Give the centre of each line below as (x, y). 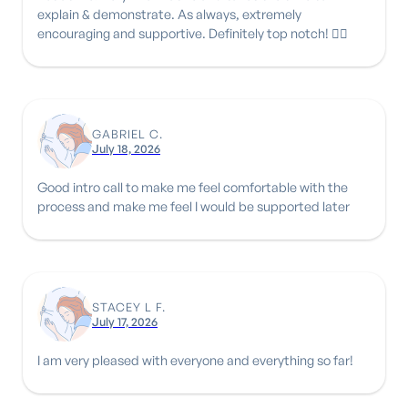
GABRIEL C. (127, 133)
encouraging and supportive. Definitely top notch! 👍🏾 (278, 32)
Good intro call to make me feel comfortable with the (193, 186)
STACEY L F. (129, 306)
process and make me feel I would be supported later (194, 205)
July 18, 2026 (126, 148)
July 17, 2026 (125, 321)
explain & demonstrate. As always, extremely (107, 13)
